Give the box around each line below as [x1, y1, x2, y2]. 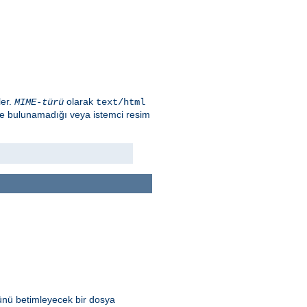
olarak [64, 96, 96, 108]
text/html [96, 97, 145, 108]
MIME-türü [14, 97, 64, 108]
